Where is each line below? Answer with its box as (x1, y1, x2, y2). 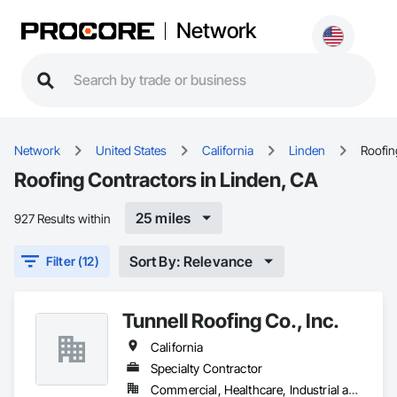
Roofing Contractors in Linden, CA (14, 167, 318, 191)
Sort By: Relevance (128, 252, 253, 270)
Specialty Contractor (151, 361, 262, 376)
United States (96, 143, 167, 158)
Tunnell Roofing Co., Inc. (122, 308, 339, 332)
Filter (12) (46, 253, 99, 269)
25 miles (136, 208, 191, 227)
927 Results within (14, 210, 111, 226)
